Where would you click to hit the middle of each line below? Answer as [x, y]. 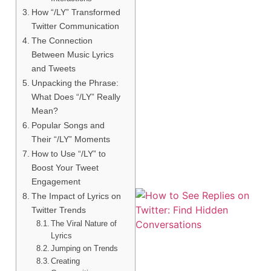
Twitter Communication [75, 26]
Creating [66, 261]
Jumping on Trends [85, 248]
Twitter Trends [58, 210]
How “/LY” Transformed [76, 12]
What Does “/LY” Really [76, 96]
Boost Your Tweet [65, 167]
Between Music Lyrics [72, 54]
